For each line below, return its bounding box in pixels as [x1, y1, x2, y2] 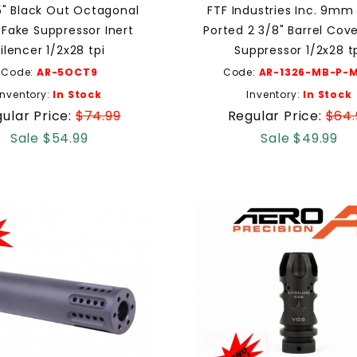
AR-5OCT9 [36, 65, 98, 79]
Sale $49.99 [261, 128, 338, 147]
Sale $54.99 [10, 128, 88, 147]
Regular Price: [227, 106, 326, 125]
